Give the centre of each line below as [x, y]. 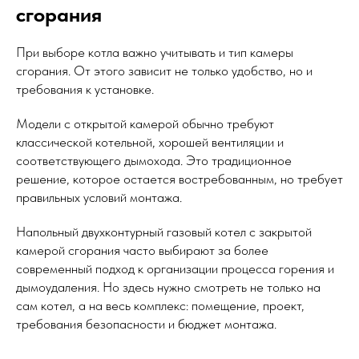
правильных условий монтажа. [99, 198]
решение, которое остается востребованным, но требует [179, 179]
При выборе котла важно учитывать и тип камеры [155, 52]
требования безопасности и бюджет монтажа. [146, 324]
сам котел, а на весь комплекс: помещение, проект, [160, 306]
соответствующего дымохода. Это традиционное [154, 161]
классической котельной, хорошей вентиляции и [150, 142]
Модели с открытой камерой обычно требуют [145, 124]
